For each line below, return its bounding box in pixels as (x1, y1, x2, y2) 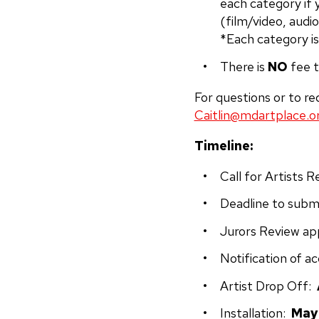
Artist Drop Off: (219, 277, 317, 294)
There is (219, 58, 268, 75)
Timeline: (194, 137, 256, 154)
